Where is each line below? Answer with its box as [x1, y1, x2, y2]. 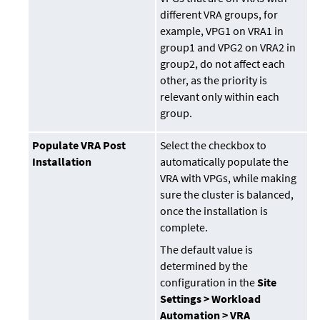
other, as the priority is [160, 73, 268, 88]
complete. [160, 220, 209, 235]
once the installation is [160, 204, 269, 219]
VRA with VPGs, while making [160, 171, 297, 186]
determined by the [160, 259, 249, 274]
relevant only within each [160, 89, 280, 104]
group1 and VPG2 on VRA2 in [160, 40, 296, 55]
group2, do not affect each [160, 56, 286, 71]
